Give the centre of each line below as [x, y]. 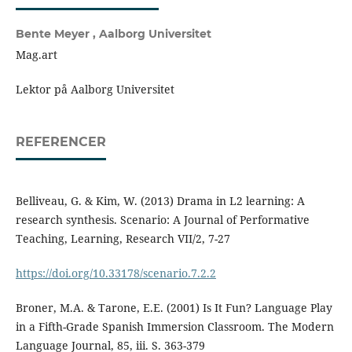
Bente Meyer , [57, 34]
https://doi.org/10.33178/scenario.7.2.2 [115, 273]
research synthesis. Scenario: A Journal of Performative [162, 220]
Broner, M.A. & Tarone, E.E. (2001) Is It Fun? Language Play [174, 308]
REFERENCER [60, 142]
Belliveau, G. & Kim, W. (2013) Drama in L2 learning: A [160, 201]
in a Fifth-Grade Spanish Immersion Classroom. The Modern [174, 327]
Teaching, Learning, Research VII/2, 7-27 [123, 239]
